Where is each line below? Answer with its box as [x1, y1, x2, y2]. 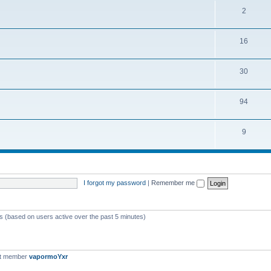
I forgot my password [83, 178, 146, 186]
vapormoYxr [29, 253, 68, 260]
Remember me [151, 178, 197, 186]
